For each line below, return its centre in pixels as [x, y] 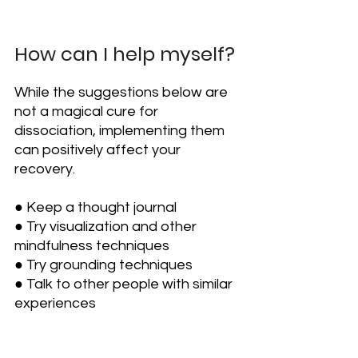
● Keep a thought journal [95, 208]
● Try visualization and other [107, 227]
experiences [55, 304]
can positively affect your [99, 150]
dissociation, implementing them [121, 131]
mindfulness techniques [92, 246]
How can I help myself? [125, 54]
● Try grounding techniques [103, 265]
